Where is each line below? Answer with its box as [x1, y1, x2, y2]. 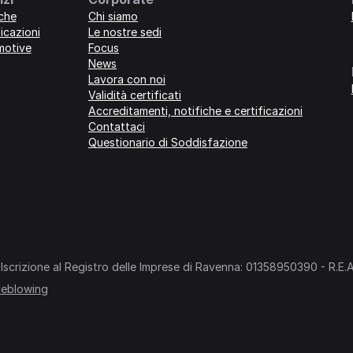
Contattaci [88, 120, 145, 134]
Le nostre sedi [88, 25, 162, 39]
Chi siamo [88, 9, 138, 24]
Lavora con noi [88, 72, 165, 87]
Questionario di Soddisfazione [88, 136, 247, 150]
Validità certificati [88, 88, 181, 102]
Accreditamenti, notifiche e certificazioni [88, 104, 303, 118]
